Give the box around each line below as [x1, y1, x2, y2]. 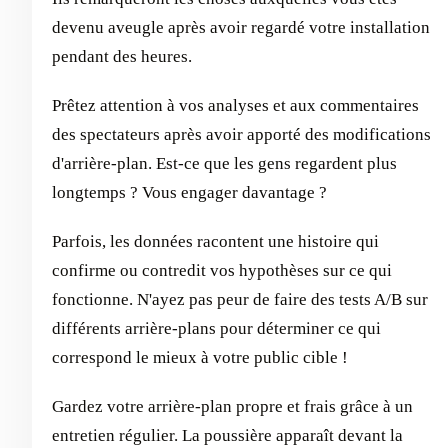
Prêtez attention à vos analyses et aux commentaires [52, 95, 419, 115]
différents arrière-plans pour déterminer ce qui [52, 318, 381, 338]
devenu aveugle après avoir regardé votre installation [52, 17, 430, 37]
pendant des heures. [52, 46, 192, 66]
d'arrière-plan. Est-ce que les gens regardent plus [52, 153, 397, 173]
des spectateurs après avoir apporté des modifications [52, 124, 431, 144]
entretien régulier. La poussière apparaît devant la [52, 425, 403, 445]
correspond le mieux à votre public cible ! [52, 347, 348, 367]
